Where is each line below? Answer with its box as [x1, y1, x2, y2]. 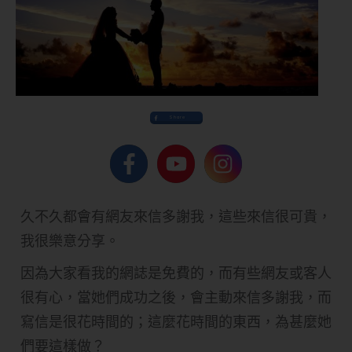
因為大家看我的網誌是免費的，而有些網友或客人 [20, 263, 332, 282]
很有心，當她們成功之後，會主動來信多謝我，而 [20, 288, 332, 306]
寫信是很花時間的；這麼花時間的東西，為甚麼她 [20, 312, 332, 331]
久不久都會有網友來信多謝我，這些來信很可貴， [20, 207, 332, 225]
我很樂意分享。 [20, 231, 119, 250]
